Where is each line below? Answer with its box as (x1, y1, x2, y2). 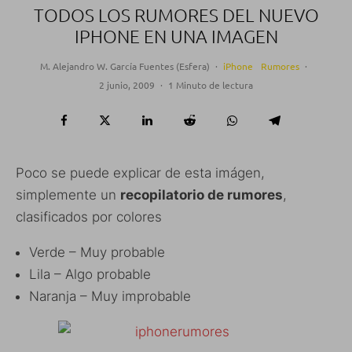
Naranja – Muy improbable (29, 288, 191, 305)
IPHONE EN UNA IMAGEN (74, 25, 278, 48)
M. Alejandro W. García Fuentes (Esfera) (39, 60, 210, 73)
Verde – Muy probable (29, 244, 165, 261)
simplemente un (16, 187, 120, 203)
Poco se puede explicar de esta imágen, (16, 165, 265, 181)
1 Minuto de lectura (168, 79, 253, 92)
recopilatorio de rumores (120, 187, 283, 203)
